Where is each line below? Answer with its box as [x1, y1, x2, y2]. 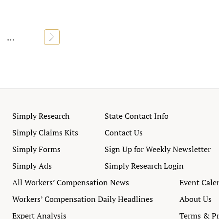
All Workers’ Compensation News [12, 177, 129, 188]
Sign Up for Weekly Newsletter [105, 144, 211, 154]
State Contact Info [105, 110, 169, 121]
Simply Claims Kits [12, 127, 78, 138]
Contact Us [105, 127, 143, 138]
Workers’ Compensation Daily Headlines [12, 194, 153, 204]
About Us [179, 194, 212, 204]
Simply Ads [12, 160, 52, 171]
